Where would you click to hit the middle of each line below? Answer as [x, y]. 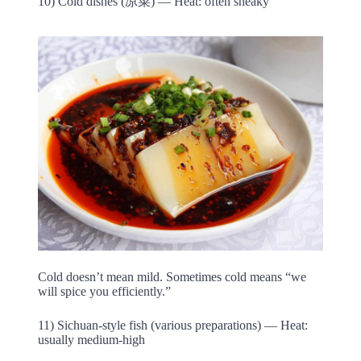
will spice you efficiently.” [104, 291]
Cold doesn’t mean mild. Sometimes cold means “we [172, 276]
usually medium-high [91, 339]
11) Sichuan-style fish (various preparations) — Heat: [172, 325]
